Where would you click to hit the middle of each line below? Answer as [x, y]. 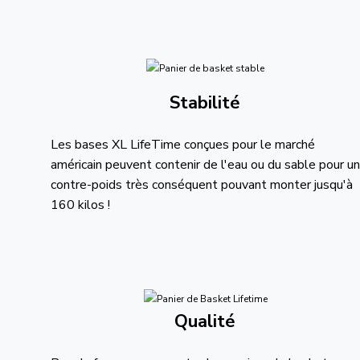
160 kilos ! [80, 205]
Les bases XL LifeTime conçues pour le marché [182, 145]
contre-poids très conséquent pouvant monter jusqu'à [201, 185]
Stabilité [205, 103]
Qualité [205, 321]
